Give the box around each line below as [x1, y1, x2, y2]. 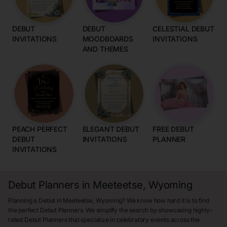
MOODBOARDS [82, 34, 133, 43]
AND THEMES [82, 44, 128, 53]
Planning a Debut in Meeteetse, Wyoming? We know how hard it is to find [8, 197, 209, 205]
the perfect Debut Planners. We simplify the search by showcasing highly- [8, 206, 213, 214]
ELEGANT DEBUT [82, 125, 139, 134]
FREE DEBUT [153, 125, 194, 134]
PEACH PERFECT [12, 125, 67, 134]
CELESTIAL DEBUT [153, 24, 214, 33]
